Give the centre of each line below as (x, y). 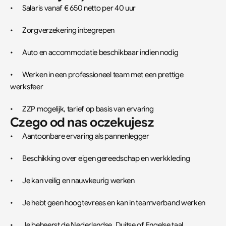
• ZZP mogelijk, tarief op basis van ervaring (88, 109)
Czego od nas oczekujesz (82, 122)
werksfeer (27, 87)
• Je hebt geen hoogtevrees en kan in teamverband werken (114, 203)
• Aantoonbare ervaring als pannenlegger (86, 136)
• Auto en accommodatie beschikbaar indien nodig (100, 52)
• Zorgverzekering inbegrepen (69, 30)
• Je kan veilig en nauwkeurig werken (78, 181)
